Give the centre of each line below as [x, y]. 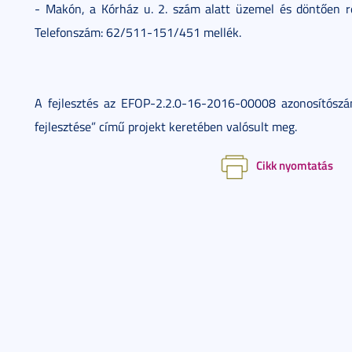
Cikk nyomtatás [295, 165]
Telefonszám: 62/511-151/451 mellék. [138, 32]
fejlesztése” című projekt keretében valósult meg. [166, 126]
